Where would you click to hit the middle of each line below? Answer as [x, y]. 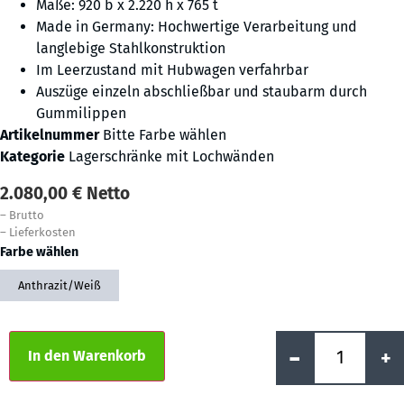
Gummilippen [81, 114]
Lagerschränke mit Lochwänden [171, 157]
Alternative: [203, 342]
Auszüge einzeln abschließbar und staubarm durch [202, 92]
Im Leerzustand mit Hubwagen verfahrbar [172, 70]
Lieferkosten [42, 232]
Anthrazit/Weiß [60, 286]
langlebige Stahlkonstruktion [131, 49]
